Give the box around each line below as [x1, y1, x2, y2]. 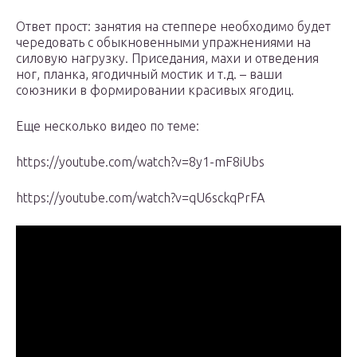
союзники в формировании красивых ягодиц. [16, 83, 294, 98]
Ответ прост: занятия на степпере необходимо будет [16, 19, 331, 34]
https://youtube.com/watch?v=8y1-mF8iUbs [16, 155, 265, 170]
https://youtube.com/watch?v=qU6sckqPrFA [16, 190, 265, 206]
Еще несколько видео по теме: [16, 119, 199, 134]
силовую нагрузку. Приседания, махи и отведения [16, 51, 319, 66]
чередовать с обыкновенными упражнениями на [16, 35, 311, 50]
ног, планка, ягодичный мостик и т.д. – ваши [16, 67, 282, 82]
